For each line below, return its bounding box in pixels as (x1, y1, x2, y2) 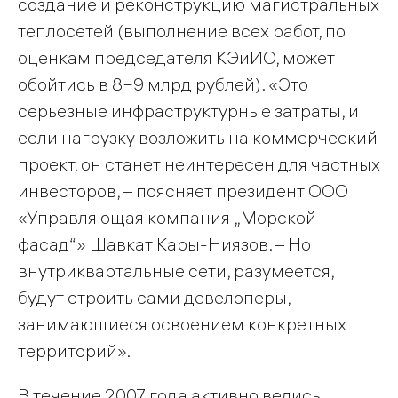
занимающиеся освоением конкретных (18, 313, 346, 336)
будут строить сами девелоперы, (18, 286, 291, 309)
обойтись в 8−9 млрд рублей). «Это (18, 73, 308, 96)
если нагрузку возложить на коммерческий (18, 126, 378, 149)
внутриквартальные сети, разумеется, (18, 259, 334, 283)
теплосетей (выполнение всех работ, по (18, 20, 346, 43)
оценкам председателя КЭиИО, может (18, 46, 335, 69)
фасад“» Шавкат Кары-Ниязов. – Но (18, 233, 311, 256)
